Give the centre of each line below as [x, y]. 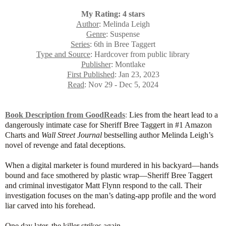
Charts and [22, 135]
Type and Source [63, 54]
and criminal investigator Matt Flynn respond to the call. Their [103, 185]
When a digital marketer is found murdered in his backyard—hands [112, 165]
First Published [91, 74]
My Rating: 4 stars [113, 14]
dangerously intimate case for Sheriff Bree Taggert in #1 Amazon [108, 125]
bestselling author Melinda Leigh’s [159, 135]
